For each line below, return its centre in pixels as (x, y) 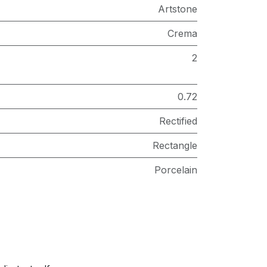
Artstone (178, 9)
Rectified (178, 121)
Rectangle (175, 145)
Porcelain (176, 170)
